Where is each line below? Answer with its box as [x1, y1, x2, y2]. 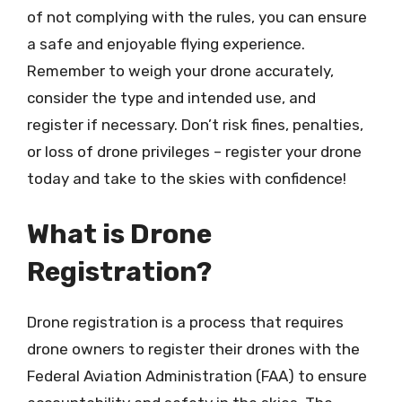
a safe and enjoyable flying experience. [27, 35, 305, 53]
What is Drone [27, 217, 212, 250]
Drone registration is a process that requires [27, 312, 344, 331]
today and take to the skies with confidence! [27, 170, 346, 188]
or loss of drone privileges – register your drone [27, 143, 362, 161]
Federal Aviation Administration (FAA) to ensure [27, 366, 367, 385]
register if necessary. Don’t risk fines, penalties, [27, 116, 363, 134]
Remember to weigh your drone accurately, [27, 62, 334, 80]
